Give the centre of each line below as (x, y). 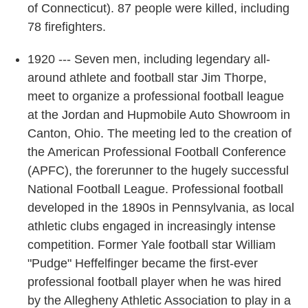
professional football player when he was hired (154, 282)
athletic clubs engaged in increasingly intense (152, 227)
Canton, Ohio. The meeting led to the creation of (159, 134)
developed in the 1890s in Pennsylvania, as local (161, 208)
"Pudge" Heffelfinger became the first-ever (143, 264)
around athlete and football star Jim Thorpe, (147, 78)
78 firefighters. (67, 27)
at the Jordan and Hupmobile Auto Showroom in (159, 115)
